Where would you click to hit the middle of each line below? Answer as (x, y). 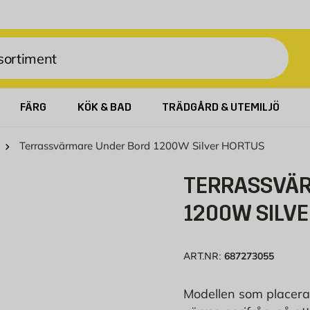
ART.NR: (203, 256)
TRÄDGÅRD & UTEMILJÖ (220, 107)
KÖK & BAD (104, 107)
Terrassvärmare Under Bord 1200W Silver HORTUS (142, 145)
